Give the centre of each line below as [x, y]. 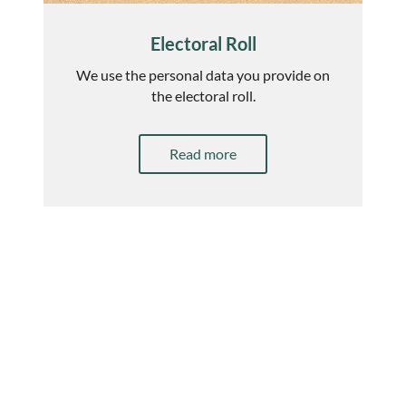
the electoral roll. [203, 96]
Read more [203, 154]
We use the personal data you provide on [203, 75]
